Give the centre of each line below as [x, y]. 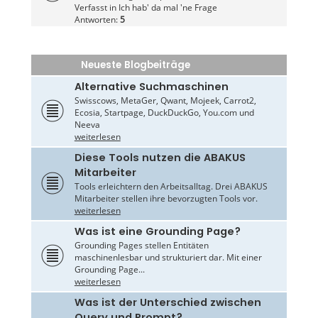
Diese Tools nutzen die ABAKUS [160, 158]
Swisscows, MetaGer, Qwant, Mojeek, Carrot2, [165, 101]
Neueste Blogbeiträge [135, 65]
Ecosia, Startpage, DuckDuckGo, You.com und [164, 113]
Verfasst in [96, 8]
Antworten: [97, 20]
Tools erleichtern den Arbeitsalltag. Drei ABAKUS [171, 187]
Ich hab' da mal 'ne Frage [168, 8]
